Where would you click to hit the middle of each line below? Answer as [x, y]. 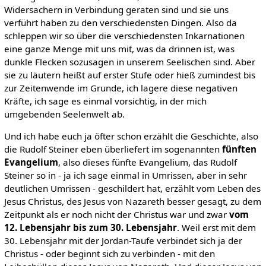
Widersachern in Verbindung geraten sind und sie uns [116, 9]
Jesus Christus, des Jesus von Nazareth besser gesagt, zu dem [132, 201]
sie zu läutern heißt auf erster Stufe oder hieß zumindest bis [129, 75]
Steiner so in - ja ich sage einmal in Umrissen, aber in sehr [125, 175]
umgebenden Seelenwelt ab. [64, 114]
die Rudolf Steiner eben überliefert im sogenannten [113, 149]
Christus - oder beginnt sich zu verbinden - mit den [109, 253]
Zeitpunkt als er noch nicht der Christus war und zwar [116, 214]
